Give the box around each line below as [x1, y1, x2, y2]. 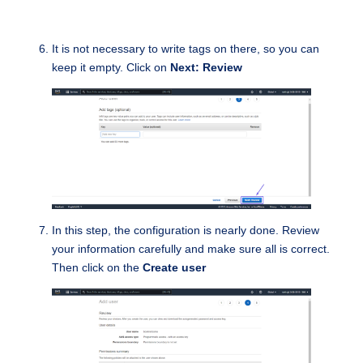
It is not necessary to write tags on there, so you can [52, 41, 319, 55]
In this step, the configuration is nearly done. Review [52, 223, 319, 237]
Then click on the [52, 260, 143, 274]
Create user [143, 260, 206, 274]
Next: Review [170, 60, 242, 74]
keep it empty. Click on [52, 60, 170, 74]
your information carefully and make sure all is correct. [52, 241, 330, 255]
